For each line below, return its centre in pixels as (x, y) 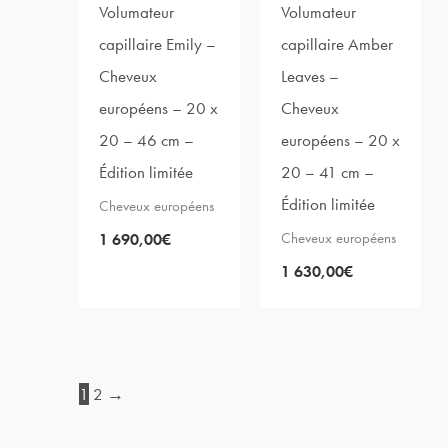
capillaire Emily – (158, 44)
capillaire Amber (336, 44)
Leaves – (309, 76)
